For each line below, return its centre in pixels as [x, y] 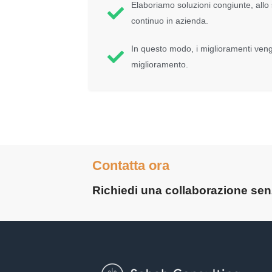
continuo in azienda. [169, 21]
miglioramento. [159, 64]
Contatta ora [131, 165]
